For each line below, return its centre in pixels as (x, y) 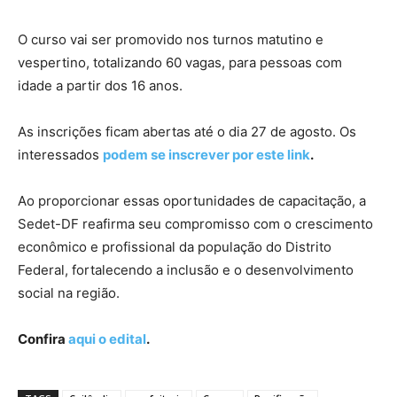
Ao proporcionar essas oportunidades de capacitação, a (192, 200)
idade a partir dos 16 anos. (100, 85)
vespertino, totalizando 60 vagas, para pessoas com (180, 62)
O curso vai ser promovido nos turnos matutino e (171, 39)
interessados (60, 154)
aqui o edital (107, 339)
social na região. (69, 292)
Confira (43, 339)
